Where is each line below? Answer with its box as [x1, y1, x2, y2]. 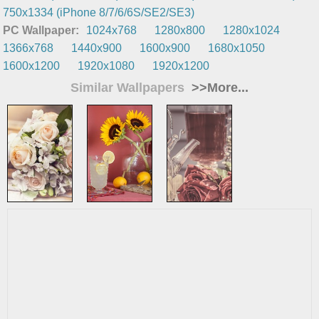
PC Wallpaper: [3, 24, 80, 37]
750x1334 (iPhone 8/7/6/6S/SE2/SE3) [3, 6, 195, 19]
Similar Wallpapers [70, 80, 188, 95]
